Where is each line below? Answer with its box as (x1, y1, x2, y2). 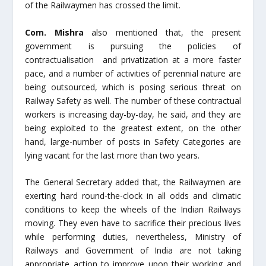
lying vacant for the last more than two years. (25, 149, 200, 161)
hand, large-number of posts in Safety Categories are (25, 135, 241, 147)
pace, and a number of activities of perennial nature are (25, 67, 241, 79)
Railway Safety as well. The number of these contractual (25, 94, 241, 106)
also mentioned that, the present (83, 26, 241, 38)
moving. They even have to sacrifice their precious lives (25, 217, 241, 229)
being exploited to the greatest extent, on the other (25, 122, 241, 134)
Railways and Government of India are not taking (25, 245, 241, 256)
